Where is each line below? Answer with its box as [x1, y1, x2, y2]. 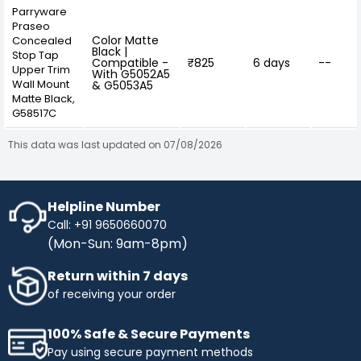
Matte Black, [12, 90, 75, 106]
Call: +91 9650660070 [48, 216, 167, 233]
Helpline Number [48, 197, 160, 216]
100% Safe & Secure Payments [48, 324, 250, 343]
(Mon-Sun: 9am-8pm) [48, 234, 188, 253]
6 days [253, 54, 290, 71]
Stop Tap [12, 47, 59, 63]
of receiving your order [48, 285, 176, 302]
